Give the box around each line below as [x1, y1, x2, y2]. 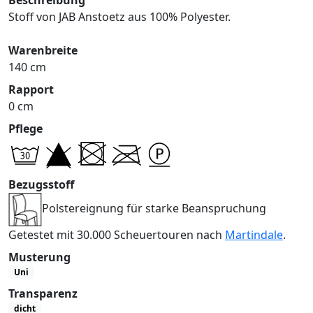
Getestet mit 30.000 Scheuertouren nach [8, 226, 225, 242]
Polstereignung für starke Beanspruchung [42, 200, 266, 216]
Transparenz [8, 286, 78, 302]
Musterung [8, 249, 71, 265]
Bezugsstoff [8, 176, 74, 192]
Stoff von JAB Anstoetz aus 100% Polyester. [8, 8, 231, 24]
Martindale [225, 226, 283, 242]
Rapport [8, 81, 54, 97]
